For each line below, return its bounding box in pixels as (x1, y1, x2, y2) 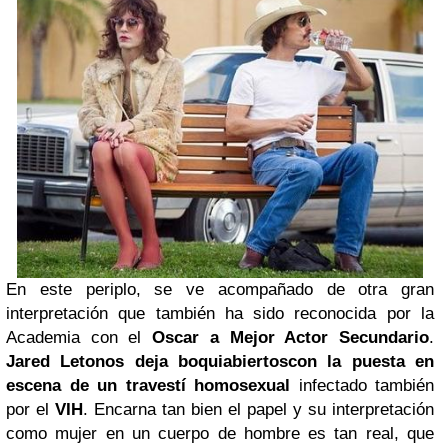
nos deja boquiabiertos (95, 351, 289, 371)
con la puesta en (288, 351, 435, 371)
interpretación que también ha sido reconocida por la (6, 303, 434, 323)
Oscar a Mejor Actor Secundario (152, 327, 430, 347)
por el (6, 399, 55, 419)
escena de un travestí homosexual (6, 375, 290, 395)
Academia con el (6, 327, 153, 347)
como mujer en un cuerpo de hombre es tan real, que (6, 423, 434, 443)
